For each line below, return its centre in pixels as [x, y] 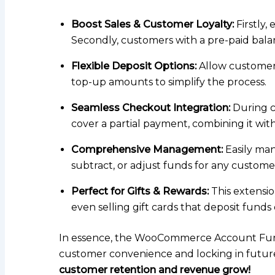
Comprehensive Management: [147, 150]
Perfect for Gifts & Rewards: [140, 192]
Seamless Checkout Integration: [151, 108]
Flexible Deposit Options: [134, 66]
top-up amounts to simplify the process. [169, 82]
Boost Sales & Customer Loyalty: [153, 25]
